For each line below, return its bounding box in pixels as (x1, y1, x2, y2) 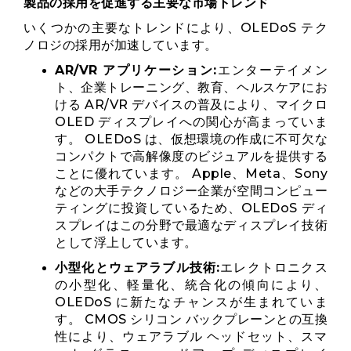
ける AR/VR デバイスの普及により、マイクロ (55, 97, 327, 112)
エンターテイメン (216, 63, 328, 78)
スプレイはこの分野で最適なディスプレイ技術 (55, 218, 327, 233)
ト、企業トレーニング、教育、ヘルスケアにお (55, 80, 327, 95)
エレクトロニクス (219, 260, 328, 275)
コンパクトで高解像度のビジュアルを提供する (55, 149, 327, 164)
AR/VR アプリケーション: (55, 63, 217, 78)
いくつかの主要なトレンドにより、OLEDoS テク (24, 20, 327, 35)
